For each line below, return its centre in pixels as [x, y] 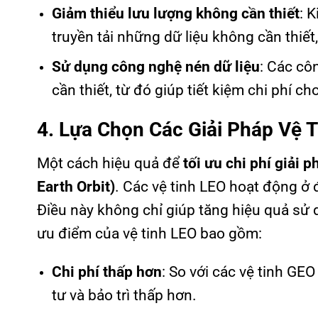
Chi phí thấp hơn [106, 272]
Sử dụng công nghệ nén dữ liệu [155, 67]
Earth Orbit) [76, 186]
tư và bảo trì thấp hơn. [124, 295]
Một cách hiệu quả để [110, 163]
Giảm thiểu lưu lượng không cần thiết [175, 13]
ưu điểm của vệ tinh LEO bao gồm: [149, 233]
